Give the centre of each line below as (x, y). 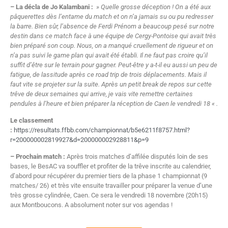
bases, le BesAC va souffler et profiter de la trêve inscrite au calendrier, (111, 166)
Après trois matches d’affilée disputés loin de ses (137, 157)
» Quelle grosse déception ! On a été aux (152, 7)
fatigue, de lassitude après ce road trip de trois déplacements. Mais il (108, 74)
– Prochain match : (38, 157)
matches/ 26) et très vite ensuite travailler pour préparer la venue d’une (111, 186)
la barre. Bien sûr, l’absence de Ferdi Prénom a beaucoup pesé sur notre (112, 26)
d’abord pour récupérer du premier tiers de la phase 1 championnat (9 (109, 176)
